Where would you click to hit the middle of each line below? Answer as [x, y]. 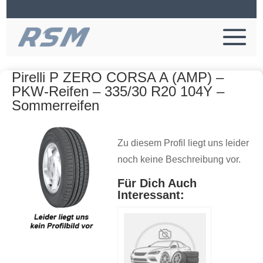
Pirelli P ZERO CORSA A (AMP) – [118, 77]
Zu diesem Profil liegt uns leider [183, 143]
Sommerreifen [55, 105]
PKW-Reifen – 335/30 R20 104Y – [118, 91]
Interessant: [151, 195]
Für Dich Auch [157, 183]
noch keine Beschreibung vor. [179, 159]
